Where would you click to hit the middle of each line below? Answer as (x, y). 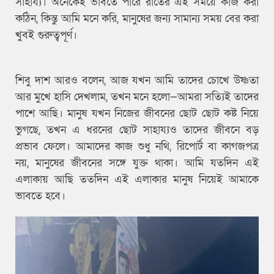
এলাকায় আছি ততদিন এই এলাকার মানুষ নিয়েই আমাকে (137, 179)
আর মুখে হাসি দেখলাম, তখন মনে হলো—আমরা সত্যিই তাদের (137, 97)
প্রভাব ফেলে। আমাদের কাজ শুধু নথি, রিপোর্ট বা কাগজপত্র (137, 146)
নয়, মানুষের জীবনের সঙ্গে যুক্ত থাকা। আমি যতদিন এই (137, 163)
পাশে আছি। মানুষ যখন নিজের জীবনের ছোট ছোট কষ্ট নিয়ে (137, 113)
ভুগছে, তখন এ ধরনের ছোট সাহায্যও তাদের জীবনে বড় (137, 130)
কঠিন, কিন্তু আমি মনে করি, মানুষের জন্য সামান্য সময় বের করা (137, 18)
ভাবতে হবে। (42, 196)
